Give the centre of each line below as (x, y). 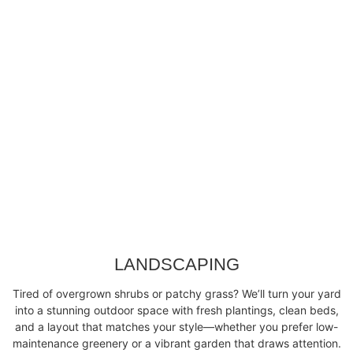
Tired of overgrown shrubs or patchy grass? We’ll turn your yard (176, 293)
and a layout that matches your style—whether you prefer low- (176, 326)
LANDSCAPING (176, 264)
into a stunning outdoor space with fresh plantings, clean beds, (176, 310)
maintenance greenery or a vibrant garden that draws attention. (176, 343)
